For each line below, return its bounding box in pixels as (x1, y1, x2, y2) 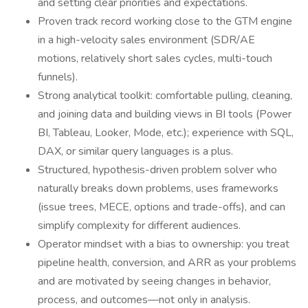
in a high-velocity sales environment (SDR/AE (38, 32, 255, 47)
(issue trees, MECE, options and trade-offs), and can (38, 199, 285, 214)
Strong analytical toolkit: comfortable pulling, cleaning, (38, 88, 292, 103)
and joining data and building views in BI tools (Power (38, 107, 291, 122)
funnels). (38, 69, 78, 85)
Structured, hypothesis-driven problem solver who (38, 162, 277, 177)
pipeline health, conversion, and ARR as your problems (38, 255, 296, 270)
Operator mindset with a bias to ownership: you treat (38, 236, 289, 252)
